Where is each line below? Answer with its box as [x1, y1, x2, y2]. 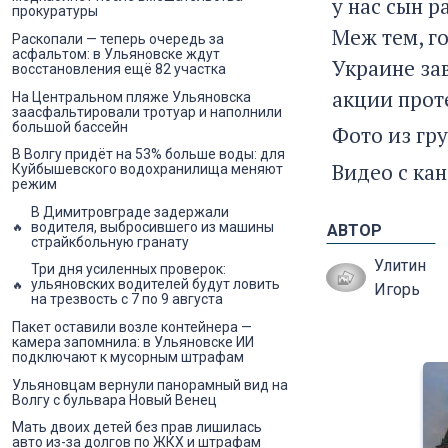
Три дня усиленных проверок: [31, 261, 226, 278]
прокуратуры [12, 3, 98, 20]
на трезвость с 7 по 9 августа [31, 291, 223, 308]
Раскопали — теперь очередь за [12, 31, 224, 47]
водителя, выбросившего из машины [31, 218, 274, 235]
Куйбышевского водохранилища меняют [12, 161, 283, 178]
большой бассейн [12, 118, 128, 135]
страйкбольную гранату [31, 233, 189, 250]
